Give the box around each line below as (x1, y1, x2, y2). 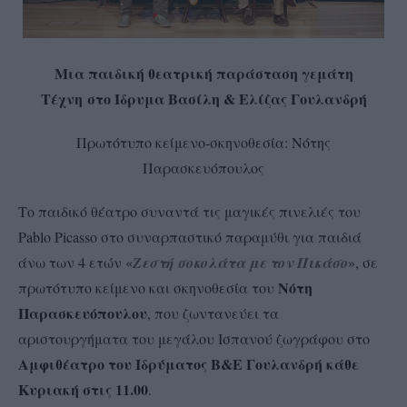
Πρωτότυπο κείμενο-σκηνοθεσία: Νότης (76, 132, 331, 152)
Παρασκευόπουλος (143, 157, 264, 177)
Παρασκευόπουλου (18, 302, 147, 323)
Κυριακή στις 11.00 (18, 378, 148, 400)
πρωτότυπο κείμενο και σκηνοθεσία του (18, 277, 278, 297)
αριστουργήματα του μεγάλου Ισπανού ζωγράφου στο (18, 328, 370, 348)
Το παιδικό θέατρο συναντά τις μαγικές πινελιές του (18, 201, 361, 221)
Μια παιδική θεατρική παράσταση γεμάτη (54, 62, 353, 84)
